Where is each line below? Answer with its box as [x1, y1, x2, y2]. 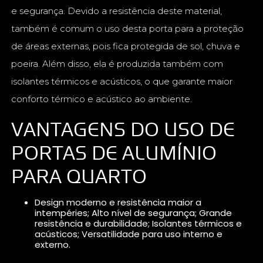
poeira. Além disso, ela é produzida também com [11, 58, 224, 70]
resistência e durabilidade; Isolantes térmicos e [35, 217, 242, 230]
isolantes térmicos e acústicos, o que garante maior [11, 76, 233, 87]
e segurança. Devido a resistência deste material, [11, 5, 222, 17]
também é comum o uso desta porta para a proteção [11, 23, 244, 35]
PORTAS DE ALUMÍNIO [11, 136, 217, 170]
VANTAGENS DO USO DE [11, 112, 235, 146]
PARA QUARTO [11, 159, 147, 193]
